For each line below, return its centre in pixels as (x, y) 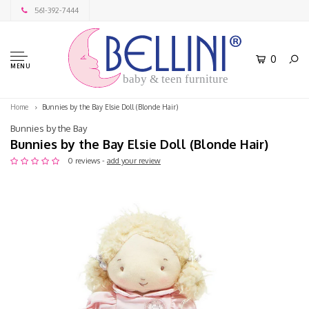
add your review (134, 161)
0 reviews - (87, 161)
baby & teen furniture (175, 79)
